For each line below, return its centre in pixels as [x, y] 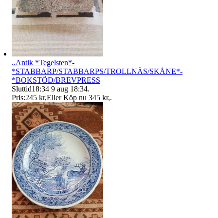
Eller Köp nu [67, 97]
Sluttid [22, 89]
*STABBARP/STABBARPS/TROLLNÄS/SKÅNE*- [97, 71]
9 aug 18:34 [69, 89]
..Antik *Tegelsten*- [43, 62]
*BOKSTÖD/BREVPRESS [56, 80]
